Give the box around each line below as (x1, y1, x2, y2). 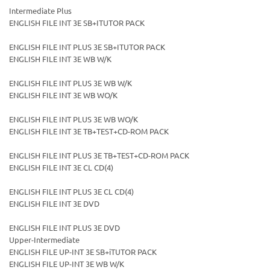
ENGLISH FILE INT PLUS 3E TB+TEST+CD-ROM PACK (9, 150, 193, 161)
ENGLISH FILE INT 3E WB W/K (9, 54, 111, 64)
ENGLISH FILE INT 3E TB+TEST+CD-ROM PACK (9, 126, 180, 137)
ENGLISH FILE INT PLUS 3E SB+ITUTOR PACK (9, 42, 165, 52)
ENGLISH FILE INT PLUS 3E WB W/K (9, 78, 132, 89)
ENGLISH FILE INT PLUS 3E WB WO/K (9, 114, 138, 125)
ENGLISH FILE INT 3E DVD (9, 198, 99, 209)
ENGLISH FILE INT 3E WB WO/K (9, 90, 118, 101)
